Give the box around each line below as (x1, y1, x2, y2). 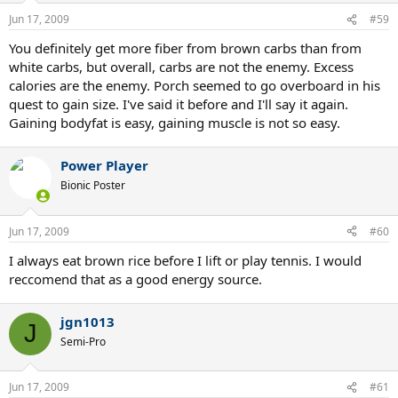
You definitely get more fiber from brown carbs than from (9, 39, 362, 57)
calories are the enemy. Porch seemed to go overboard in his (9, 76, 380, 94)
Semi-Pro (60, 333, 106, 349)
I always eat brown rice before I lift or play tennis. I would (9, 251, 362, 269)
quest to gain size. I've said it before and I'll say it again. (9, 95, 348, 113)
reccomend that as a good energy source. (9, 269, 262, 288)
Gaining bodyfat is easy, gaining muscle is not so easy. (9, 114, 340, 131)
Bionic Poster (60, 178, 125, 193)
